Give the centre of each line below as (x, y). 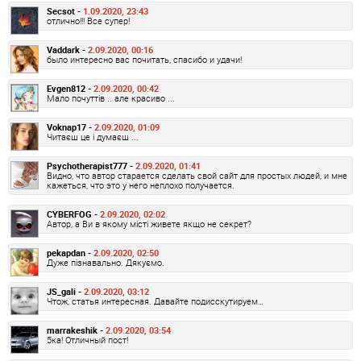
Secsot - (65, 10)
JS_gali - (65, 291)
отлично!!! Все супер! (88, 20)
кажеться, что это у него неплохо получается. (141, 185)
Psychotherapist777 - (91, 165)
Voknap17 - (71, 127)
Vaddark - (67, 49)
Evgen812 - (70, 88)
